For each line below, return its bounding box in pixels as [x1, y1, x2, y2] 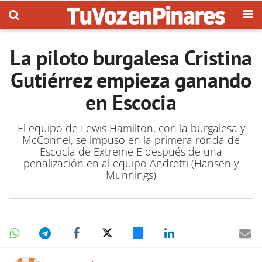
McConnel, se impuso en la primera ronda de [22, 133, 240, 147]
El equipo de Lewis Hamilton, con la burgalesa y [17, 121, 245, 135]
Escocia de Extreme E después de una [40, 144, 222, 158]
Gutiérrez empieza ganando [11, 66, 251, 94]
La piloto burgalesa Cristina [10, 44, 252, 71]
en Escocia [85, 88, 177, 116]
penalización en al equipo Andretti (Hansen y [23, 156, 239, 170]
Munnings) [106, 168, 156, 182]
